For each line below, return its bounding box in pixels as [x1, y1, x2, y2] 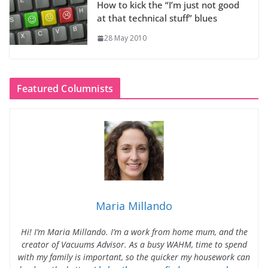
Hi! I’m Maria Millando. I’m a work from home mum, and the [20, 226, 248, 238]
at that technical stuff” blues [97, 12, 217, 25]
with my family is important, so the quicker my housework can [18, 251, 250, 263]
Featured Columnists [17, 82, 114, 96]
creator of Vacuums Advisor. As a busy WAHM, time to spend [21, 239, 247, 251]
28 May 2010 [104, 33, 147, 44]
